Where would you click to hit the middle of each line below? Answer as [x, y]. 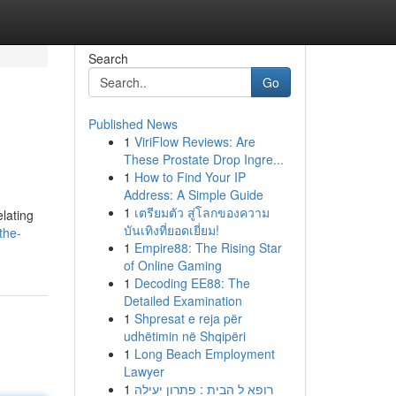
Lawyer [144, 371]
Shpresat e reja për [188, 318]
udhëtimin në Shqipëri [184, 336]
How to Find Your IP [190, 177]
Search [108, 58]
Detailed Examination [183, 301]
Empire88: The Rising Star [208, 247]
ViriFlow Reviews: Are [194, 141]
